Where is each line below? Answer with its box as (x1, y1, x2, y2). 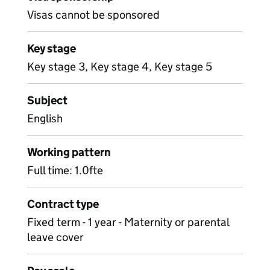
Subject (27, 93, 67, 107)
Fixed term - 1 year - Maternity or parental (27, 215, 229, 229)
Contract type (27, 197, 99, 211)
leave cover (27, 230, 84, 244)
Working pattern (27, 145, 111, 159)
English (27, 111, 63, 125)
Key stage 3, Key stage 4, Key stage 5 (27, 60, 212, 74)
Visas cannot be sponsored (27, 8, 160, 22)
